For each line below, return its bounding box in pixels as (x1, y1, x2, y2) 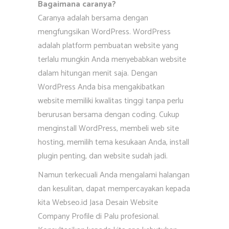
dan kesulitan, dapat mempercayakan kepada (38, 182, 190, 196)
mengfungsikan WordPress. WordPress (38, 25, 171, 39)
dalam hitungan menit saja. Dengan (38, 66, 157, 80)
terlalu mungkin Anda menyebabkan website (38, 53, 186, 66)
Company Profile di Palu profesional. (38, 210, 159, 223)
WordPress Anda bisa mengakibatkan (38, 80, 165, 94)
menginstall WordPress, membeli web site (38, 122, 179, 135)
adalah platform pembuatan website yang (38, 39, 178, 53)
